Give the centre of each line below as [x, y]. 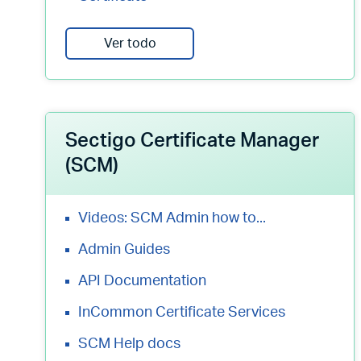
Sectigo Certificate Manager [192, 141]
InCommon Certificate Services [182, 313]
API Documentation [142, 281]
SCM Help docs [129, 344]
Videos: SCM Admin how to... [172, 218]
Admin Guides [124, 250]
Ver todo [130, 44]
